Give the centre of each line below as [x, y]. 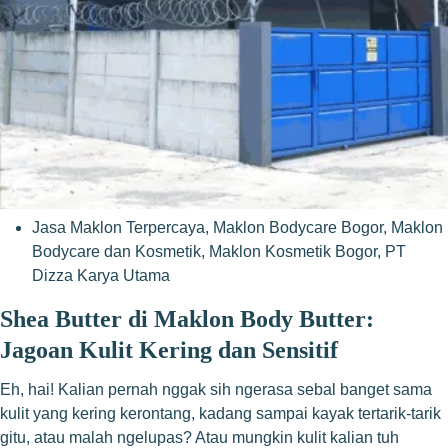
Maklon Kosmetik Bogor [293, 251]
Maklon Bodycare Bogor [298, 227]
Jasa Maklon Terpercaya [118, 227]
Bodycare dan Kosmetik [116, 251]
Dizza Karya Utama [101, 275]
